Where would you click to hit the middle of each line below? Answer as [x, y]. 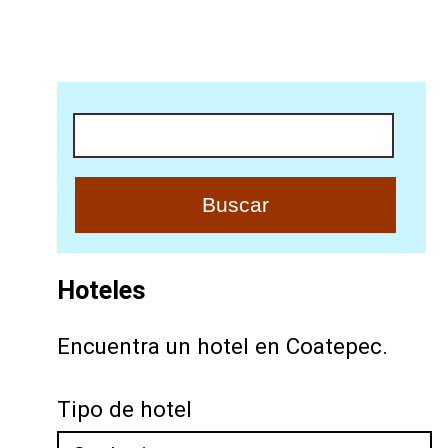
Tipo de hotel [124, 409]
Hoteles [101, 289]
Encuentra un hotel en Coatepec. [222, 346]
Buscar [107, 120]
